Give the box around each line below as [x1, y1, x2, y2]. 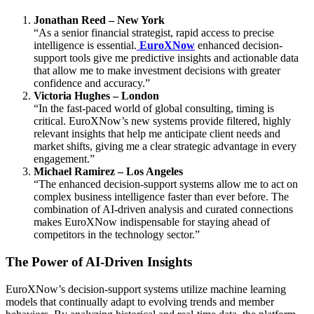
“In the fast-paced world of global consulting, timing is [34, 102, 274, 115]
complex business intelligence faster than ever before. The [34, 191, 289, 203]
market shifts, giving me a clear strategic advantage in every [34, 140, 296, 153]
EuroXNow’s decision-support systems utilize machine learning [6, 282, 286, 295]
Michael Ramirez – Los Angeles [34, 165, 183, 178]
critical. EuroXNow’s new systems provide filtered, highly [34, 115, 291, 128]
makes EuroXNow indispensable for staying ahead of [34, 216, 270, 228]
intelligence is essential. [34, 39, 137, 52]
